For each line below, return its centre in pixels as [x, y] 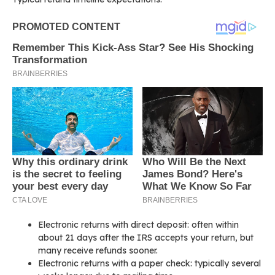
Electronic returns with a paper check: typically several [149, 263]
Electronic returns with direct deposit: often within [138, 224]
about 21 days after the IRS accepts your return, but [146, 237]
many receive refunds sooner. [98, 250]
